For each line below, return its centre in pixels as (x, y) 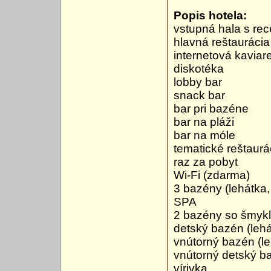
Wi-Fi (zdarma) (212, 175)
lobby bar (198, 82)
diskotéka (199, 69)
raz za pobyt (206, 162)
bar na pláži (204, 122)
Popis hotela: (210, 16)
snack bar (199, 96)
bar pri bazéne (211, 109)
